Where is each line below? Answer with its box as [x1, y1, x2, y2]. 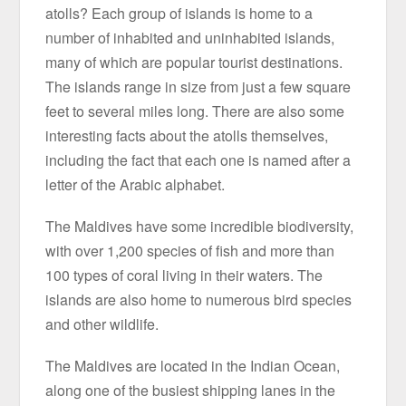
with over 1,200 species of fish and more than [45, 239, 335, 261]
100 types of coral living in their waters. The [45, 264, 324, 285]
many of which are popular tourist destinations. [45, 51, 343, 72]
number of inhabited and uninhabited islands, [45, 26, 335, 48]
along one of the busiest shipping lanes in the [45, 379, 336, 401]
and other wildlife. [45, 313, 159, 334]
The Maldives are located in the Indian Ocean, [45, 354, 341, 376]
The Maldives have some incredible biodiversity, [45, 215, 354, 237]
